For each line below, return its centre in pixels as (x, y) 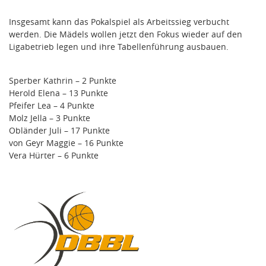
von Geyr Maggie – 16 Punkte (66, 143)
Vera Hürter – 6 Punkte (54, 156)
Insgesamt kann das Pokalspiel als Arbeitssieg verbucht (119, 22)
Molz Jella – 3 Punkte (50, 118)
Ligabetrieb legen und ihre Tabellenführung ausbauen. (119, 47)
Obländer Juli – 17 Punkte (59, 131)
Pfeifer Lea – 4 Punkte (52, 106)
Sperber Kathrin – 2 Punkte (63, 81)
